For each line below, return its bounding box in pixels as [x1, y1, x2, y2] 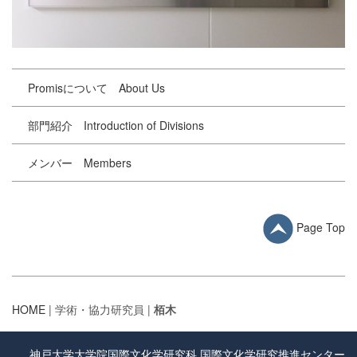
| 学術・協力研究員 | [45, 301, 154, 318]
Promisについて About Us [28, 80, 165, 96]
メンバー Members [28, 155, 131, 171]
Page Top [296, 218, 345, 235]
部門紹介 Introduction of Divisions [28, 117, 204, 134]
